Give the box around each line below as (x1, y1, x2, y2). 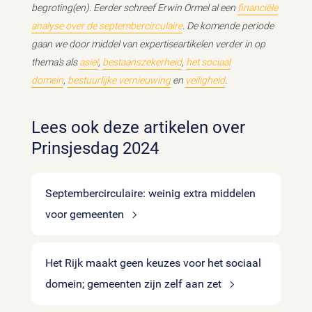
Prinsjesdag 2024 (31, 139, 159, 158)
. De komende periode (182, 20, 274, 31)
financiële (237, 2, 278, 13)
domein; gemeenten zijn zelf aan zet (45, 277, 224, 290)
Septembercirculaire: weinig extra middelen (45, 187, 256, 200)
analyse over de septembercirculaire (31, 20, 182, 31)
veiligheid (185, 75, 225, 86)
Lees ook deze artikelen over (31, 118, 40, 137)
